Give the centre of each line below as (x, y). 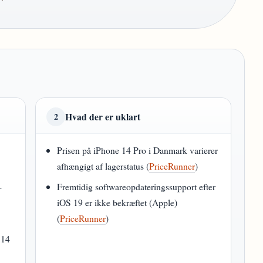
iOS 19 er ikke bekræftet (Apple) (117, 202)
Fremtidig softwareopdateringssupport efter (136, 186)
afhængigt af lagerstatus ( (103, 166)
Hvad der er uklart (103, 117)
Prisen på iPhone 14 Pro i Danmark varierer (138, 150)
